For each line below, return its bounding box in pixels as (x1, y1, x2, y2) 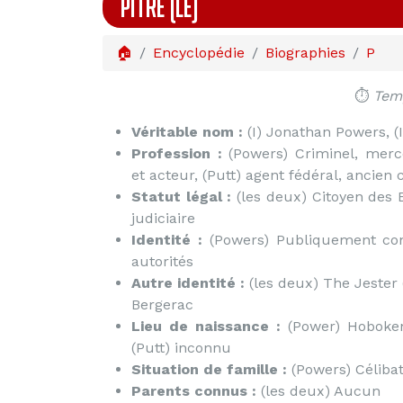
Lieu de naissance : (131, 318, 281, 335)
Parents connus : (131, 382, 256, 399)
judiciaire (131, 210, 195, 227)
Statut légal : (131, 188, 232, 205)
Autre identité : (131, 274, 245, 291)
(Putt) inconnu (131, 339, 231, 356)
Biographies (265, 44, 345, 61)
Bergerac (131, 296, 193, 313)
